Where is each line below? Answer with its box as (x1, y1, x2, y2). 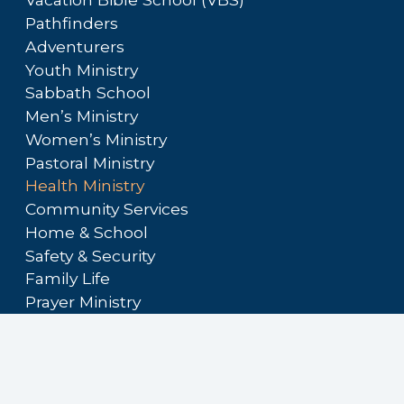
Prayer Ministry (25, 292, 141, 312)
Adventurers (25, 36, 124, 56)
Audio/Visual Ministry (25, 315, 191, 335)
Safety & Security (25, 245, 155, 265)
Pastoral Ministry (25, 152, 154, 172)
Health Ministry (25, 176, 144, 196)
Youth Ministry (25, 60, 138, 79)
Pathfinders (25, 14, 118, 33)
